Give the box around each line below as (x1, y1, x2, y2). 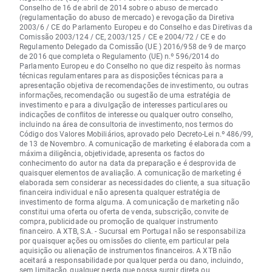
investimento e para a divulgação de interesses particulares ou (19, 99, 228, 109)
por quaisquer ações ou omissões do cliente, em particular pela (19, 235, 230, 245)
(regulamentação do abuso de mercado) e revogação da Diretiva (19, 12, 235, 22)
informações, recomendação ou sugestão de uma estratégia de (19, 89, 230, 100)
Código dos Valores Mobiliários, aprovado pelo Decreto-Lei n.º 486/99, (19, 128, 253, 138)
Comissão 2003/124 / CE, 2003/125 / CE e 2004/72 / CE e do (19, 31, 226, 41)
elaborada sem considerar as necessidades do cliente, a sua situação (19, 177, 250, 187)
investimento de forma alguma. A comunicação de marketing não (19, 196, 240, 206)
